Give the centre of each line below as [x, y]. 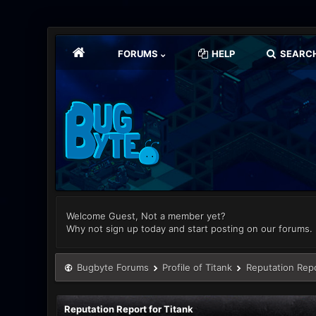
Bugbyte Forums [113, 267]
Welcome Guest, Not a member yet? [146, 216]
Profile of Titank [197, 267]
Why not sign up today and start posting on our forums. [190, 229]
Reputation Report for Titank [128, 309]
